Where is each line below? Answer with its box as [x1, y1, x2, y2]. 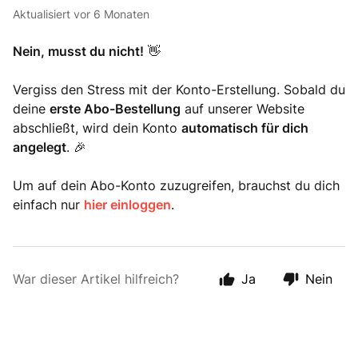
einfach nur [13, 197, 84, 213]
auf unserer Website [181, 101, 304, 117]
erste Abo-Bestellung [50, 101, 181, 117]
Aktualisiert [20, 7, 70, 21]
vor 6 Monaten [74, 7, 149, 21]
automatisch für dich [181, 120, 308, 136]
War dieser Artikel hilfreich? [13, 271, 179, 287]
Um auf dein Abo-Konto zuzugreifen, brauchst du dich [13, 177, 340, 193]
